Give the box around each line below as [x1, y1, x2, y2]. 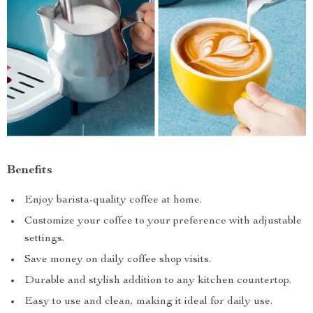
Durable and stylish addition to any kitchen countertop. [24, 275, 291, 287]
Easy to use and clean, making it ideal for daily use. [24, 296, 272, 308]
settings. [24, 233, 64, 245]
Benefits [7, 164, 52, 177]
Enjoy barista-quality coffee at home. [24, 195, 202, 207]
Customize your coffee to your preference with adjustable [24, 216, 302, 228]
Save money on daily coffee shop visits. [24, 254, 211, 266]
